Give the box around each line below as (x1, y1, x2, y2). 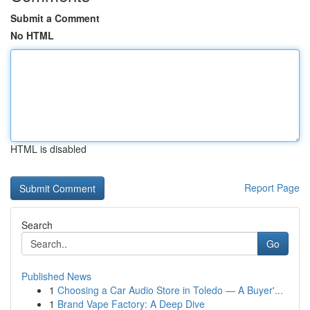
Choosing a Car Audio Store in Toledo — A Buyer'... (57, 283, 283, 297)
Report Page (244, 181, 300, 194)
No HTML (10, 28, 54, 42)
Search (21, 218, 53, 232)
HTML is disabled (10, 142, 86, 156)
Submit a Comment (10, 11, 100, 25)
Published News (21, 269, 91, 283)
